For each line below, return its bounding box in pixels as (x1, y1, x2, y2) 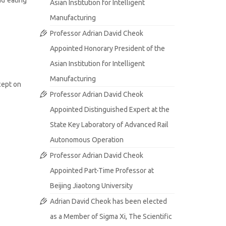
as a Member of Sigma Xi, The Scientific (49, 212, 172, 220)
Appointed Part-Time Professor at (49, 166, 154, 175)
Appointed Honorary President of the (49, 44, 165, 52)
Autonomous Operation (49, 136, 124, 144)
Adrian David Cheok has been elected (49, 197, 167, 205)
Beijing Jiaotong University (49, 182, 133, 190)
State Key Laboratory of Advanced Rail (49, 121, 168, 129)
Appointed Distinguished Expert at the (49, 105, 169, 114)
